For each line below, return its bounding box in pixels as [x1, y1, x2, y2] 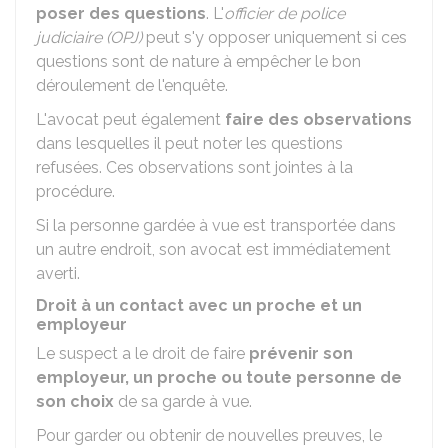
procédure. [36, 182, 115, 201]
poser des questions [36, 4, 206, 23]
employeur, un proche [36, 368, 217, 387]
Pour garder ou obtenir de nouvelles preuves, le [36, 426, 382, 445]
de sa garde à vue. [114, 392, 252, 411]
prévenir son [249, 344, 353, 363]
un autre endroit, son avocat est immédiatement [36, 240, 391, 259]
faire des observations [225, 110, 412, 129]
